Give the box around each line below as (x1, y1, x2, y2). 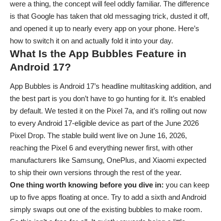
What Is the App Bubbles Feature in (10, 47, 186, 59)
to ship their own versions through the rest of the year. (10, 168, 182, 177)
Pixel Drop (10, 131, 43, 140)
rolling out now (161, 107, 207, 115)
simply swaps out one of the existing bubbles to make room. (10, 205, 202, 214)
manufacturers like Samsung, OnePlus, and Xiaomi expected (10, 156, 206, 164)
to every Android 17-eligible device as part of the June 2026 (10, 119, 199, 127)
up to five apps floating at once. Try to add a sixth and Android (10, 193, 206, 201)
